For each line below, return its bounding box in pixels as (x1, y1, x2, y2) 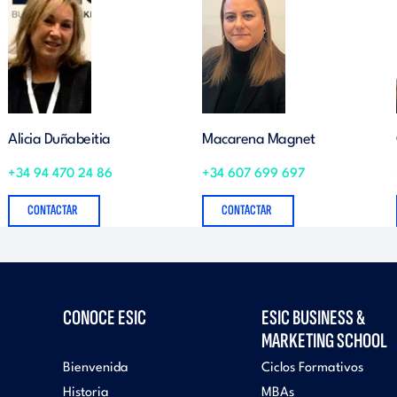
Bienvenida (63, 362, 128, 375)
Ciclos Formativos (261, 362, 363, 375)
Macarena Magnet (202, 132, 315, 147)
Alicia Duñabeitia (8, 132, 111, 147)
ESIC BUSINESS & (261, 305, 365, 331)
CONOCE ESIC (63, 305, 146, 331)
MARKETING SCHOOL (261, 328, 387, 354)
